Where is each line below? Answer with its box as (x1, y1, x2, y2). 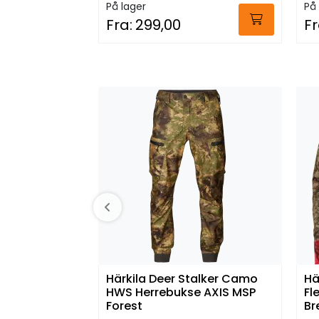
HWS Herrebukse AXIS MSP (106, 283, 256, 300)
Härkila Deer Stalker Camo (106, 270, 258, 287)
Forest (106, 297, 142, 314)
